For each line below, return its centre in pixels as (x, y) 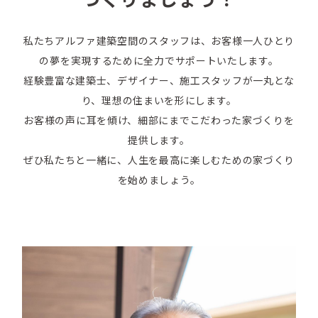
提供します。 (159, 139)
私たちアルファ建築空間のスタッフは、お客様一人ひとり (159, 40)
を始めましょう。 (159, 179)
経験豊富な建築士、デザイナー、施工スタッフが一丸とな (159, 80)
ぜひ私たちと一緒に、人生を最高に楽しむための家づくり (159, 159)
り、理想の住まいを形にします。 (159, 100)
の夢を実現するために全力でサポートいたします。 (159, 60)
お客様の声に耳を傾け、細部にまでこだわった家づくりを (159, 120)
